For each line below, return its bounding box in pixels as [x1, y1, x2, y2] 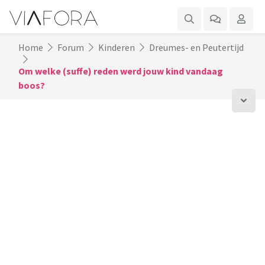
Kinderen [98, 41, 135, 53]
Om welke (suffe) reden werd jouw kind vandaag [18, 65, 223, 77]
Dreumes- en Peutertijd [149, 41, 244, 53]
